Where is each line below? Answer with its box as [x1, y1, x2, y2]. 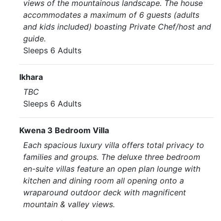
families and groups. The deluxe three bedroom [23, 152, 200, 162]
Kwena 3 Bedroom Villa [19, 125, 109, 135]
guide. [23, 34, 46, 43]
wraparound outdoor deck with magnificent [23, 187, 186, 197]
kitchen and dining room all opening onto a [23, 176, 184, 185]
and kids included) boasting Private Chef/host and [23, 22, 211, 32]
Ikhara [19, 72, 43, 82]
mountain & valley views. [23, 199, 115, 209]
